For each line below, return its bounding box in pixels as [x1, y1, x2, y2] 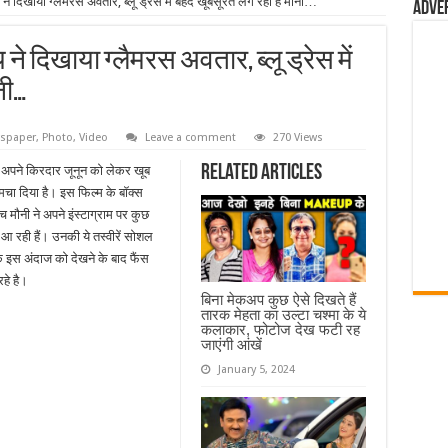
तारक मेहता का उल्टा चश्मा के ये [200, 305, 366, 323]
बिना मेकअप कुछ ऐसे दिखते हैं [200, 290, 356, 308]
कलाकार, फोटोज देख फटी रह [200, 320, 360, 338]
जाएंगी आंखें [200, 335, 262, 353]
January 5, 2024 [217, 362, 295, 376]
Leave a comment [144, 131, 236, 144]
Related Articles [200, 162, 322, 185]
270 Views [272, 131, 323, 144]
